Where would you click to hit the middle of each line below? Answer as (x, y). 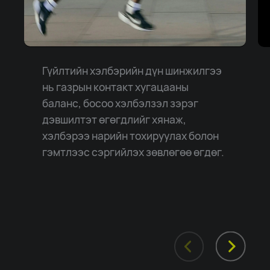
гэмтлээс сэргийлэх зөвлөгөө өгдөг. (133, 152)
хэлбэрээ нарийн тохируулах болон (130, 136)
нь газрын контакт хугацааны (115, 87)
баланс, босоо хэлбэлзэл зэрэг (120, 103)
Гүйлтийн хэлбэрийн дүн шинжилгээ (132, 71)
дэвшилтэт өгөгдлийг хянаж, (114, 120)
